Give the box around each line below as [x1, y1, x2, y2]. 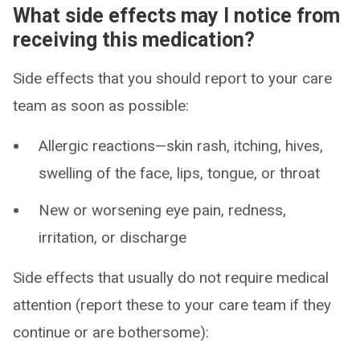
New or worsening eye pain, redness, [39, 201, 286, 219]
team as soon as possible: [13, 96, 189, 115]
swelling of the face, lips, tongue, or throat [39, 164, 320, 182]
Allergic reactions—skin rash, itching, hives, [39, 137, 323, 155]
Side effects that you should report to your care [13, 69, 332, 88]
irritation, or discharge [39, 228, 186, 247]
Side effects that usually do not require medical [13, 268, 329, 287]
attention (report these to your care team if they [13, 296, 331, 314]
